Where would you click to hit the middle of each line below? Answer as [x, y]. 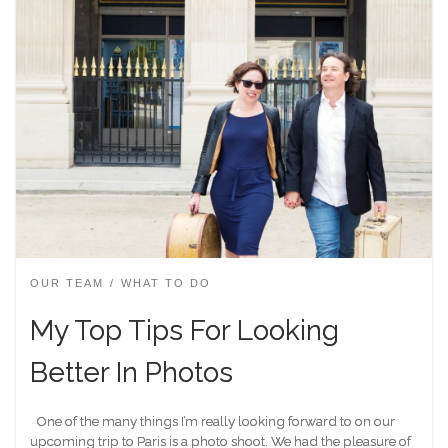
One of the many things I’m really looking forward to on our [212, 420]
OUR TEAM [67, 283]
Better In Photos [131, 372]
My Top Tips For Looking [184, 330]
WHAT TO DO [165, 283]
